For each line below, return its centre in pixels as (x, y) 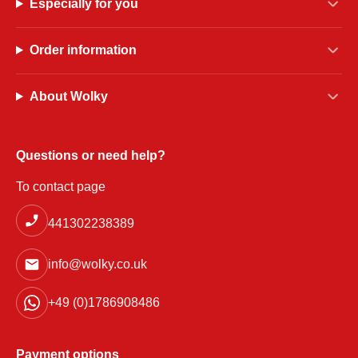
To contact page (61, 187)
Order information (83, 50)
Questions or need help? (91, 155)
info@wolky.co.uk (97, 264)
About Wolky (68, 96)
